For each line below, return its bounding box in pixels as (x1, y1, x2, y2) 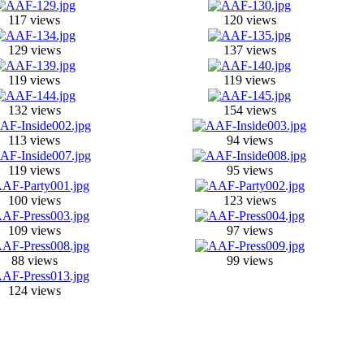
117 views (8, 13, 60, 27)
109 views (7, 223, 61, 237)
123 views (223, 193, 276, 207)
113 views (8, 133, 60, 147)
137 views (223, 43, 276, 57)
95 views (226, 163, 273, 177)
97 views (226, 223, 273, 237)
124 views (7, 284, 61, 297)
